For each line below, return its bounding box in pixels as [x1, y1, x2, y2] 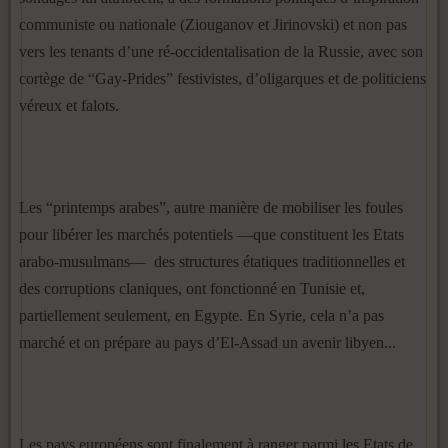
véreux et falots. [19, 97, 119, 114]
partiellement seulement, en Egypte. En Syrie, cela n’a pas [19, 307, 384, 324]
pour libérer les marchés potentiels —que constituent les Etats [19, 226, 404, 243]
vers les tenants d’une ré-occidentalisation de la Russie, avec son [19, 43, 423, 60]
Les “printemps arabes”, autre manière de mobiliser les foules [19, 199, 403, 216]
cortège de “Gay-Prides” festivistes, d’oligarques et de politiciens [19, 70, 426, 87]
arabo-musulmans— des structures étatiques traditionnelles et [19, 253, 405, 270]
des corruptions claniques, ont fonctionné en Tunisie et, [19, 280, 365, 297]
